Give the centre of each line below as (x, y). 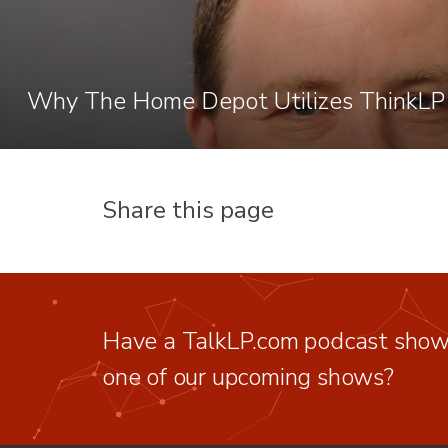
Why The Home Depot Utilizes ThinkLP (235, 101)
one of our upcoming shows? (248, 376)
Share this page (188, 209)
